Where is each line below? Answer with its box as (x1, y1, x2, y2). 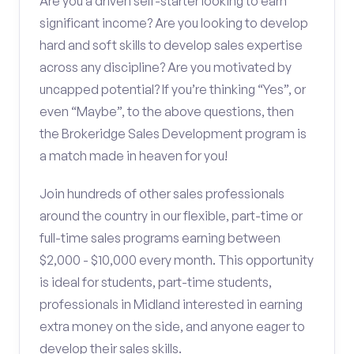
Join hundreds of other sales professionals (40, 186, 284, 201)
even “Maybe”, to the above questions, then (40, 104, 294, 119)
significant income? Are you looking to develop (40, 15, 308, 31)
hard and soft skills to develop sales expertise (40, 37, 303, 53)
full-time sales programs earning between (40, 230, 281, 246)
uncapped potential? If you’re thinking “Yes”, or (40, 81, 306, 97)
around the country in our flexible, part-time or (40, 208, 303, 224)
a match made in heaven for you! (40, 148, 228, 164)
